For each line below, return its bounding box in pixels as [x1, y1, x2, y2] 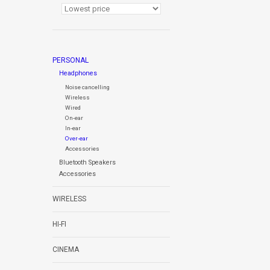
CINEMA [52, 245, 79, 254]
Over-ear [64, 135, 88, 142]
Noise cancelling [64, 84, 110, 91]
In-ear [64, 125, 81, 132]
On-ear [64, 115, 83, 122]
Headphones [58, 69, 97, 78]
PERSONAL [52, 56, 89, 64]
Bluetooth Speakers [58, 159, 116, 167]
